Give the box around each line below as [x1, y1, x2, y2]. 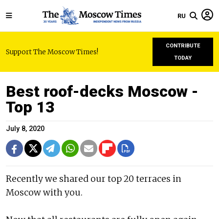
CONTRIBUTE [165, 43, 200, 49]
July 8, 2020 [6, 125, 44, 133]
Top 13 [6, 98, 55, 116]
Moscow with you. [6, 187, 83, 198]
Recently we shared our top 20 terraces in [6, 174, 181, 184]
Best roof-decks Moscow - [6, 82, 198, 101]
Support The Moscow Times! [6, 47, 98, 56]
